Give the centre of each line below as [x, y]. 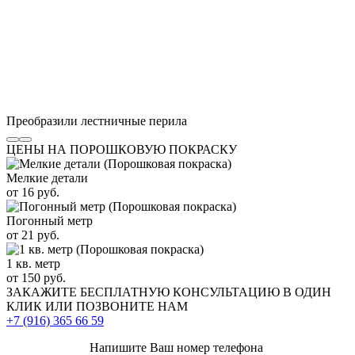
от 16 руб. [33, 192]
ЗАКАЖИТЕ [43, 292]
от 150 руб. [36, 277]
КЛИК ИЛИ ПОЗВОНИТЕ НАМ [97, 306]
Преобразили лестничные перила [97, 120]
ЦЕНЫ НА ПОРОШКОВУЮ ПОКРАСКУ [122, 149]
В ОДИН [307, 292]
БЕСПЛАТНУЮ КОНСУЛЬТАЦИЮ [180, 292]
